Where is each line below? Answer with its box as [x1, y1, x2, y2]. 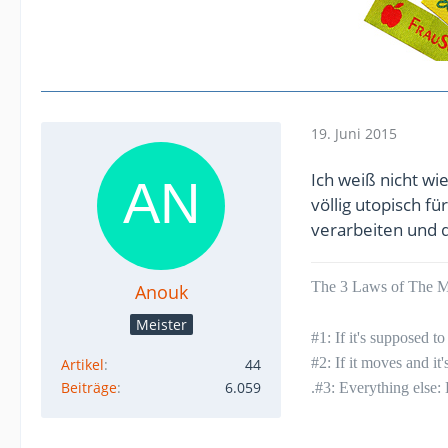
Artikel [61, 354, 104, 374]
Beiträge [61, 377, 117, 397]
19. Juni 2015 [311, 124, 397, 144]
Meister [135, 314, 187, 334]
